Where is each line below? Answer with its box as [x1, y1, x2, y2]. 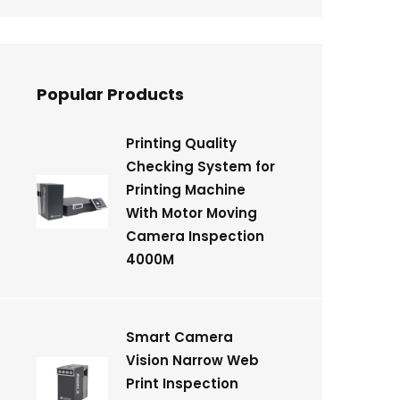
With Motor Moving [126, 204, 257, 222]
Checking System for [126, 157, 275, 176]
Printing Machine [126, 180, 246, 199]
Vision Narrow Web [126, 351, 259, 370]
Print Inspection [126, 374, 238, 393]
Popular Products [37, 83, 184, 105]
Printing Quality [126, 134, 237, 153]
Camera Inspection [126, 227, 264, 246]
